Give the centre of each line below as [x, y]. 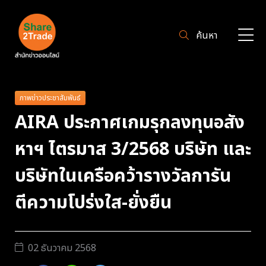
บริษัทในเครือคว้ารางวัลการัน [123, 176]
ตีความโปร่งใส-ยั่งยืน [93, 203]
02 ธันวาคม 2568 [62, 248]
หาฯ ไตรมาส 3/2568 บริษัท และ [133, 149]
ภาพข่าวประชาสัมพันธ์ [50, 98]
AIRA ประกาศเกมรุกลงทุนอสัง [130, 123]
